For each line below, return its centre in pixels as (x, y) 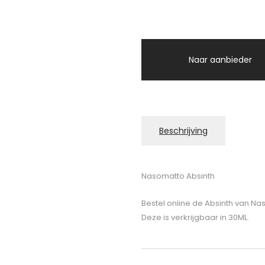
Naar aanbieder (220, 60)
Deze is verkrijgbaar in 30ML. (195, 217)
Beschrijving (183, 131)
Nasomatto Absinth (178, 176)
